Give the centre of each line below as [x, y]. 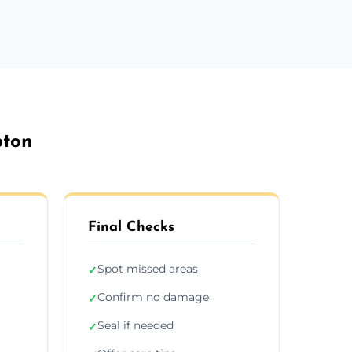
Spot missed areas [148, 268]
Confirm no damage [153, 297]
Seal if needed [136, 325]
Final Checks [131, 227]
